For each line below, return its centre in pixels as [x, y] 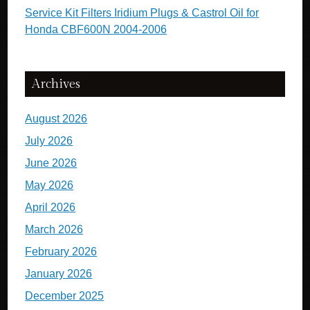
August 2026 [56, 119]
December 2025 [65, 296]
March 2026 [54, 229]
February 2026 [61, 252]
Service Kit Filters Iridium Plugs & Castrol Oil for [142, 13]
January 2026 [59, 274]
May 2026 [49, 185]
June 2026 [51, 163]
